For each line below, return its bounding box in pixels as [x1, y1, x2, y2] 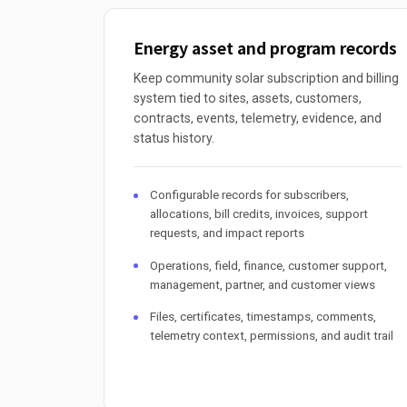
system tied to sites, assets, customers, [134, 91, 362, 106]
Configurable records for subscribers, [150, 188, 350, 203]
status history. [134, 131, 214, 146]
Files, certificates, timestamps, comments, [150, 309, 377, 323]
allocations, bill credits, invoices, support [150, 207, 369, 222]
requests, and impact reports [150, 226, 305, 241]
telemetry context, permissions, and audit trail [150, 328, 394, 342]
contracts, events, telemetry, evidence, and [134, 111, 382, 126]
